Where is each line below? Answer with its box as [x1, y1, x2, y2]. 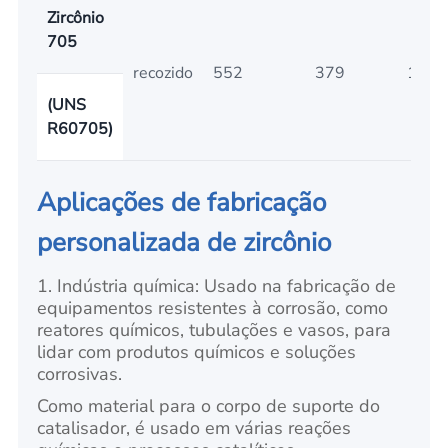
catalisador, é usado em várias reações [37, 416, 352, 441]
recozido [132, 61, 193, 84]
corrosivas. [37, 362, 123, 387]
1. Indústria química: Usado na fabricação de [37, 274, 397, 299]
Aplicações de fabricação [37, 185, 327, 221]
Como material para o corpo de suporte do [37, 394, 381, 419]
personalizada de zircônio [37, 225, 332, 261]
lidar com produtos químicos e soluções [37, 340, 357, 365]
